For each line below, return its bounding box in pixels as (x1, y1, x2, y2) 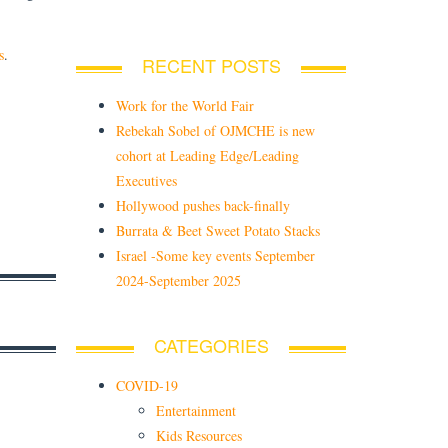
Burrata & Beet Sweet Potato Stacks (116, 221, 320, 241)
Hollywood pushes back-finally (116, 196, 290, 216)
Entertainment (156, 401, 236, 421)
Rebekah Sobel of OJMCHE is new (116, 121, 315, 141)
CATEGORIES (153, 332, 269, 359)
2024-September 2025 (116, 271, 241, 291)
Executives (116, 171, 177, 191)
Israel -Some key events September (116, 246, 315, 266)
